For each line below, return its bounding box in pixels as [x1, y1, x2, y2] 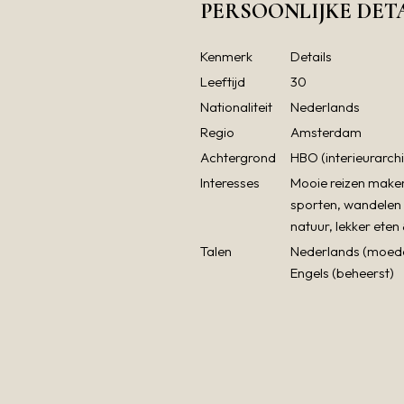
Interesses [200, 174, 260, 192]
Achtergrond [200, 149, 276, 167]
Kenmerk [200, 48, 252, 66]
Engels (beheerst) [290, 264, 394, 282]
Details [290, 48, 332, 66]
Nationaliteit [200, 98, 272, 116]
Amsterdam [290, 124, 362, 142]
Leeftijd [200, 73, 245, 91]
